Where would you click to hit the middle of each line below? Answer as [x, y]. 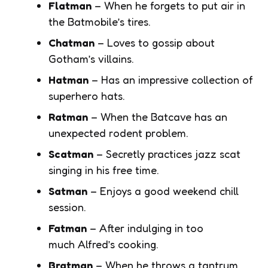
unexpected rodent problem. [118, 133]
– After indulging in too [145, 228]
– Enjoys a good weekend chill [163, 191]
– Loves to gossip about [155, 42]
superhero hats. [87, 95]
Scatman [71, 153]
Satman [68, 191]
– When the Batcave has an [158, 116]
